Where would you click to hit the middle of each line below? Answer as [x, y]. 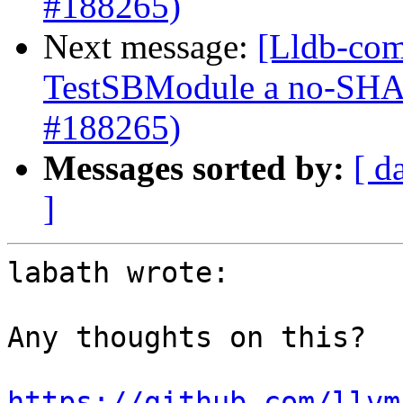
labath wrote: [118, 273]
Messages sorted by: [194, 168]
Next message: [150, 47]
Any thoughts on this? [187, 338]
